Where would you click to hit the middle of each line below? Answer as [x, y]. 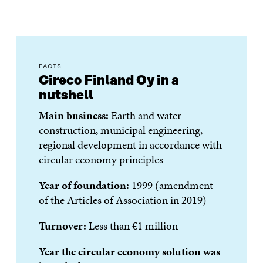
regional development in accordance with [131, 145]
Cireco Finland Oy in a [109, 81]
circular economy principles [101, 160]
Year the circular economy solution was [130, 252]
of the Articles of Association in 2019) [123, 200]
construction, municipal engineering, [121, 130]
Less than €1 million [134, 226]
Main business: [75, 116]
